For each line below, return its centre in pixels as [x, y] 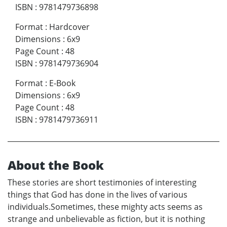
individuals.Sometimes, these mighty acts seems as [105, 206]
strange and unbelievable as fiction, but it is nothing [106, 219]
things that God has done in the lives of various [98, 194]
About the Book [56, 165]
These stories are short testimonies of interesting [102, 182]
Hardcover [69, 27]
